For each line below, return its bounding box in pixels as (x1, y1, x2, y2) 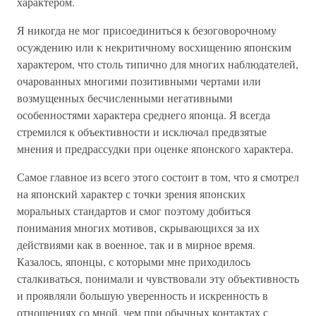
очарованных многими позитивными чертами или (17, 73, 261, 88)
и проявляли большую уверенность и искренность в (17, 288, 268, 303)
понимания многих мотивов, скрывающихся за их (17, 220, 260, 235)
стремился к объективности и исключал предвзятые (17, 124, 267, 139)
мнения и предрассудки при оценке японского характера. (17, 141, 293, 156)
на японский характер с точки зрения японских (17, 186, 245, 201)
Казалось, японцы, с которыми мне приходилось (17, 254, 250, 269)
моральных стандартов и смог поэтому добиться (17, 203, 250, 218)
